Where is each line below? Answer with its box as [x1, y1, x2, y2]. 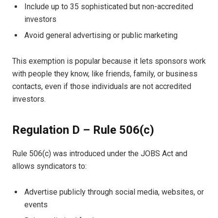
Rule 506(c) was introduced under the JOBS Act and [12, 149, 187, 159]
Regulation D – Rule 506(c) [12, 123, 154, 137]
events [24, 200, 48, 209]
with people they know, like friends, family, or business [12, 69, 198, 78]
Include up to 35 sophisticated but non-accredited [24, 2, 193, 12]
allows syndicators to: [12, 162, 87, 171]
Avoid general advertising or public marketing [24, 31, 178, 40]
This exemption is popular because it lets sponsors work [12, 56, 206, 66]
